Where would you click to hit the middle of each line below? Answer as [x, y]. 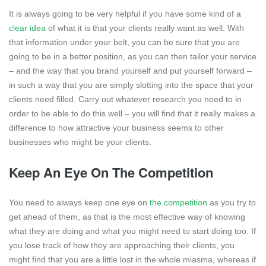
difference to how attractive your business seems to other [116, 128]
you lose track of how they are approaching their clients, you [122, 246]
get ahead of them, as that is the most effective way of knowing [127, 217]
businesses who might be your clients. [80, 142]
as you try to [232, 203]
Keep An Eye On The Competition [111, 172]
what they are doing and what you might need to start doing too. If [132, 231]
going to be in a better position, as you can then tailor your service [133, 57]
